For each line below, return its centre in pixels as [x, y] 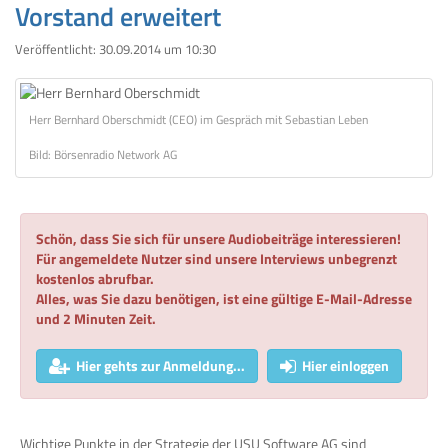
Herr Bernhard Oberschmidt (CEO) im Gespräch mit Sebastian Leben [198, 119]
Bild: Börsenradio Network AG [103, 154]
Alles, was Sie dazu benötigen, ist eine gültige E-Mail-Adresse [224, 298]
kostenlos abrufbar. [95, 278]
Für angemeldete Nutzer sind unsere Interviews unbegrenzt [216, 258]
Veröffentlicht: [57, 49]
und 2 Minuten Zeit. [96, 318]
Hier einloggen [345, 365]
